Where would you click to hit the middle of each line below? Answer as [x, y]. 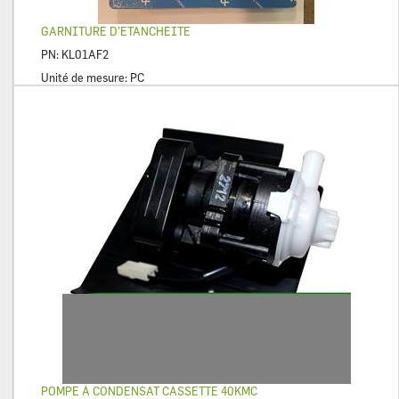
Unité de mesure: [85, 77]
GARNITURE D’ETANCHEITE [116, 31]
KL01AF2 [85, 54]
